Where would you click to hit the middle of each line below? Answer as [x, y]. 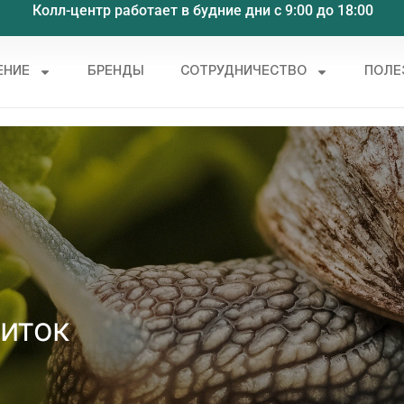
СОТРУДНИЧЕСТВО [244, 71]
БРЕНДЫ [116, 71]
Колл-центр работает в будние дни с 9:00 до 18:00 [202, 10]
